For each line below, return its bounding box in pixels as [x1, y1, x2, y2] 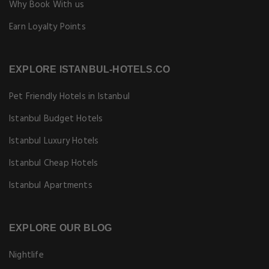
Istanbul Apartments [9, 178, 92, 193]
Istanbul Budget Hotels [9, 112, 103, 126]
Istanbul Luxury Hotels [9, 134, 99, 148]
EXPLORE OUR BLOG [9, 223, 112, 233]
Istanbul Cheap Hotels [9, 156, 98, 171]
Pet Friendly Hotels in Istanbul [9, 89, 130, 104]
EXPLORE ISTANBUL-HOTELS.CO [9, 64, 171, 74]
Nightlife [9, 248, 44, 262]
